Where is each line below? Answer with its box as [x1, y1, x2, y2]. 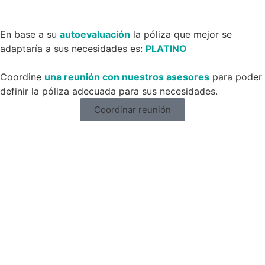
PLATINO [146, 42, 187, 54]
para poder [209, 70, 262, 83]
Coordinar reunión [94, 104, 171, 115]
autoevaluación [60, 28, 130, 40]
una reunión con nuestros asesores [44, 70, 209, 83]
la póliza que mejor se [130, 28, 232, 40]
